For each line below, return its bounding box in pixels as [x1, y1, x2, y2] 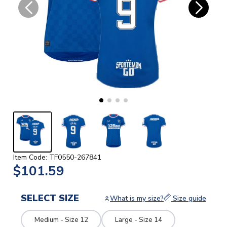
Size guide [171, 194, 206, 204]
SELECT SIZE [21, 192, 79, 205]
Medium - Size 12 [34, 215, 88, 224]
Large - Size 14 [115, 215, 162, 224]
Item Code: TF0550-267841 [13, 153, 101, 163]
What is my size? [110, 194, 164, 204]
